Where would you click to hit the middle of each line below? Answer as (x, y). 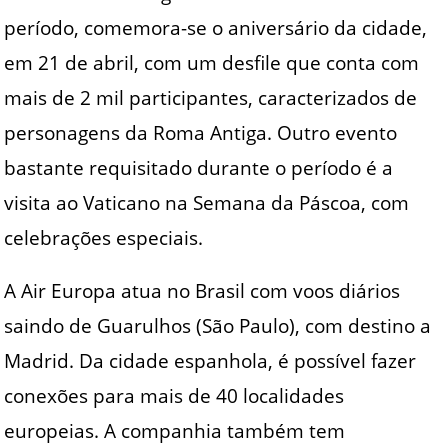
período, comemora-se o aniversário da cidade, (216, 27)
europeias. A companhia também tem (175, 431)
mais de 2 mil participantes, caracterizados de (211, 97)
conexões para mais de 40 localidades (174, 396)
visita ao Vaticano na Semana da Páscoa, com (207, 202)
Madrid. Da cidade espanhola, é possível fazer (210, 361)
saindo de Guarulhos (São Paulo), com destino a (218, 326)
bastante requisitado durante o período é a (199, 167)
